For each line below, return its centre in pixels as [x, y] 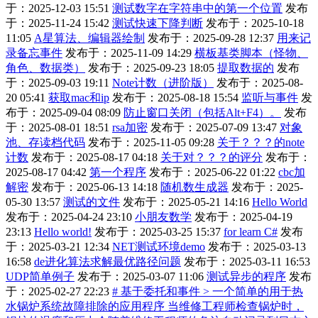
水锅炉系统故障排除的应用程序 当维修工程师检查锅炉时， [155, 307]
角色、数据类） [45, 68]
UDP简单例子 [40, 277]
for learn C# [251, 232]
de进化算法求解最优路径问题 [108, 262]
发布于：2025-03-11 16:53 [247, 262]
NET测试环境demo [159, 247]
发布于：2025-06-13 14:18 [94, 187]
